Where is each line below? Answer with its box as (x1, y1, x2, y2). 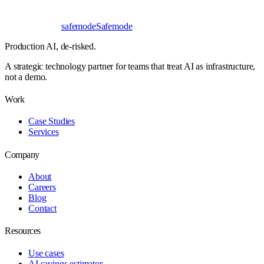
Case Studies (28, 116, 75, 127)
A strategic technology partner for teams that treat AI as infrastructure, (5, 61, 256, 71)
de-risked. (60, 41, 97, 51)
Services (28, 127, 59, 137)
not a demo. (5, 71, 48, 82)
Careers (28, 182, 56, 192)
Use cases (28, 247, 64, 258)
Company (5, 149, 39, 160)
